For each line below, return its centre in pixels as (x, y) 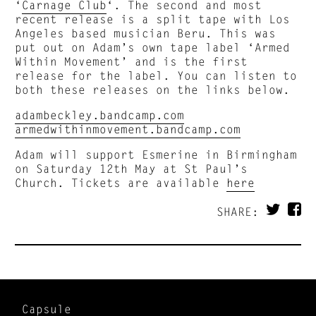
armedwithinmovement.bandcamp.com (128, 128)
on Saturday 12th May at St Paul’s (132, 168)
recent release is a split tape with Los (153, 18)
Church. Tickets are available (121, 182)
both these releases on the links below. (153, 89)
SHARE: (241, 211)
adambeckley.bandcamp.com (100, 114)
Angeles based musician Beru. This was (146, 32)
